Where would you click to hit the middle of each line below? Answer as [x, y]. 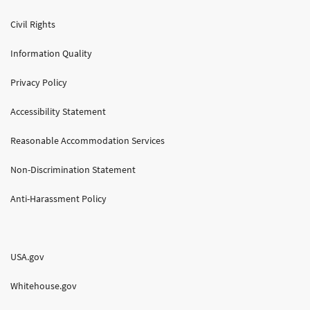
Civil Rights [33, 25]
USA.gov [27, 257]
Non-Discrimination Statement [73, 170]
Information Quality [51, 54]
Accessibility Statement [58, 112]
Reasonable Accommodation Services [88, 141]
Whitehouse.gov [44, 286]
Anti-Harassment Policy [58, 199]
